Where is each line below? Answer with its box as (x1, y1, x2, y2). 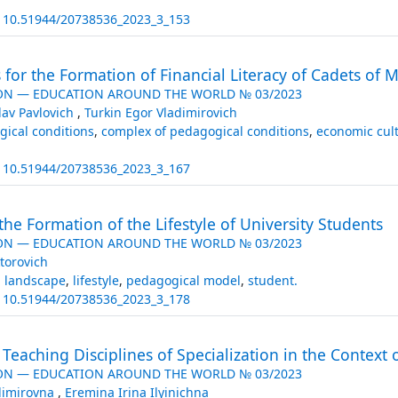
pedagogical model (125, 271, 241, 289)
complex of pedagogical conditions (100, 122, 309, 139)
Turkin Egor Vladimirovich (84, 103, 237, 121)
